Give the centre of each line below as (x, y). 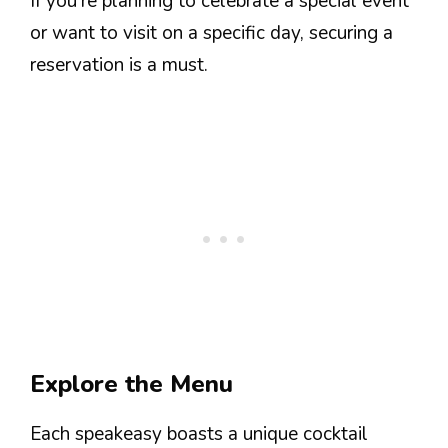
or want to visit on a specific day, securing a (211, 33)
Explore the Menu (131, 383)
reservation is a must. (119, 65)
